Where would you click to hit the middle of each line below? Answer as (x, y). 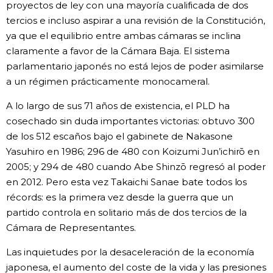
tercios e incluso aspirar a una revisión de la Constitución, (136, 21)
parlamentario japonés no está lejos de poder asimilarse (135, 66)
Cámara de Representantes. (71, 228)
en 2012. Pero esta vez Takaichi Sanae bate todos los (127, 182)
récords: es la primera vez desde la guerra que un (120, 197)
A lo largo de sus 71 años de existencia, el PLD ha (118, 106)
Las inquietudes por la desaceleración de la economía (130, 252)
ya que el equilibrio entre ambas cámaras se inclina (124, 36)
